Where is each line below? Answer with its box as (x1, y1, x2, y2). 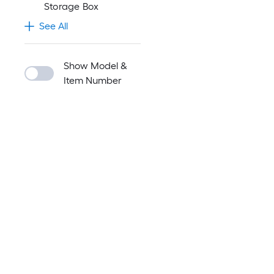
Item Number (64, 75, 122, 86)
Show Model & (64, 60, 127, 72)
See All (39, 20, 68, 32)
